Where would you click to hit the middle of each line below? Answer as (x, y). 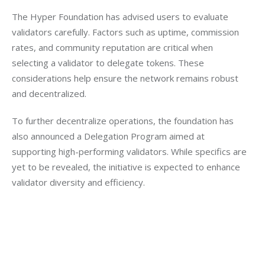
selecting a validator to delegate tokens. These (109, 63)
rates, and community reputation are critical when (114, 48)
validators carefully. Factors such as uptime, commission (127, 32)
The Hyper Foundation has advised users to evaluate (121, 17)
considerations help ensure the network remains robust (126, 78)
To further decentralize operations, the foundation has (124, 120)
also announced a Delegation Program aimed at (109, 136)
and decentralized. (49, 94)
